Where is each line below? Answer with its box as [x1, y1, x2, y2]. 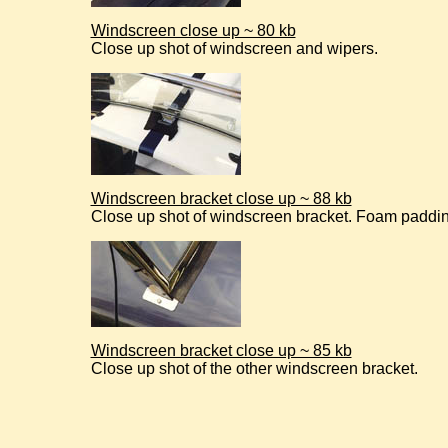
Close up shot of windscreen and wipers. [90, 40, 378, 57]
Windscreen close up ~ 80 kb [90, 22, 296, 39]
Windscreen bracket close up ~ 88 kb [90, 190, 352, 207]
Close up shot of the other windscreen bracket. [90, 360, 418, 377]
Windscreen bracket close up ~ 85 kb [90, 342, 352, 359]
